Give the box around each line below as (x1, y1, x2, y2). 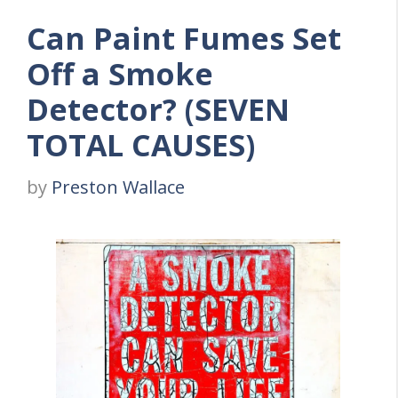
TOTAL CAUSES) (27, 124, 255, 166)
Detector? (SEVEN (27, 89, 290, 131)
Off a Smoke (27, 53, 213, 95)
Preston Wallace (52, 175, 185, 200)
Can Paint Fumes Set (27, 18, 341, 60)
